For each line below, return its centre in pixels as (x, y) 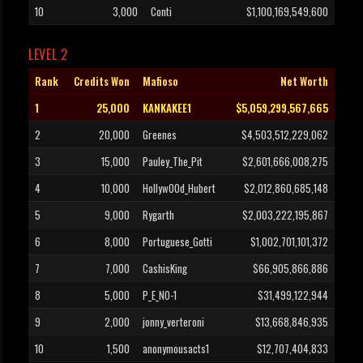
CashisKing (165, 269)
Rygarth (158, 215)
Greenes (160, 135)
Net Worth (304, 81)
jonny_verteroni (173, 322)
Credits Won (102, 81)
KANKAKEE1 (167, 108)
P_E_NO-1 (160, 295)
